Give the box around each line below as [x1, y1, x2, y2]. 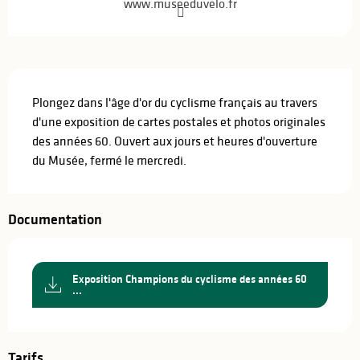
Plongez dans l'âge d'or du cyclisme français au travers [32, 93, 317, 110]
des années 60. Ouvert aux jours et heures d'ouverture [32, 132, 317, 149]
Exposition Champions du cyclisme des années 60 [72, 271, 307, 288]
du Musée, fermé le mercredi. [32, 151, 186, 168]
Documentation [8, 209, 102, 229]
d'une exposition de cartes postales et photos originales [32, 112, 325, 129]
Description [8, 68, 84, 90]
